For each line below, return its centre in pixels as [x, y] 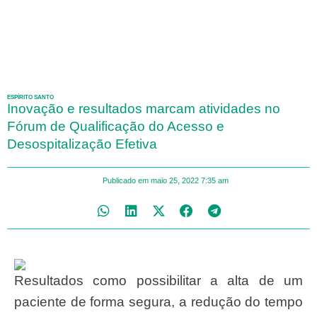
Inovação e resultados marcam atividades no [144, 109]
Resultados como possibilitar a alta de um [19, 280]
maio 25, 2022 [174, 181]
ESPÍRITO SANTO [30, 98]
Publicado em [125, 181]
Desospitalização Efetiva [82, 144]
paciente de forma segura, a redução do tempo [158, 301]
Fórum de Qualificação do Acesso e [116, 127]
